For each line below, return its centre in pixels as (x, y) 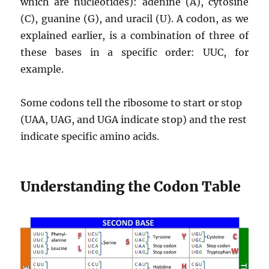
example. (42, 69)
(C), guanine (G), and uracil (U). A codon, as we (134, 18)
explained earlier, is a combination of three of (134, 35)
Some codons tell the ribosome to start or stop (131, 102)
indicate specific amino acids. (90, 136)
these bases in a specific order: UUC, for (134, 52)
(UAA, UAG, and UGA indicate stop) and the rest (134, 119)
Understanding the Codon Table (131, 186)
